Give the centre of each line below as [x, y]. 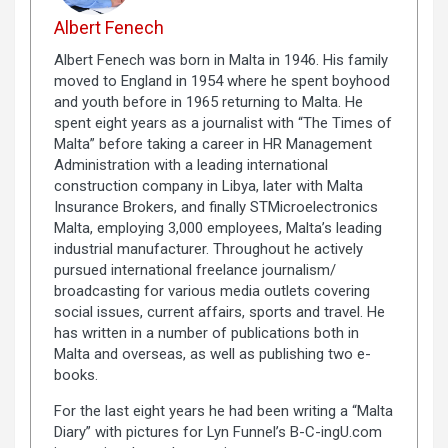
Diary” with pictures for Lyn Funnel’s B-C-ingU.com [217, 432]
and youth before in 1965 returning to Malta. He [208, 102]
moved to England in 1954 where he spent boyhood [221, 81]
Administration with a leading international [190, 165]
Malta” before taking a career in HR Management [212, 144]
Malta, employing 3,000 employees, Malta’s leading [217, 228]
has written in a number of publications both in [206, 333]
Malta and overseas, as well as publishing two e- [212, 354]
